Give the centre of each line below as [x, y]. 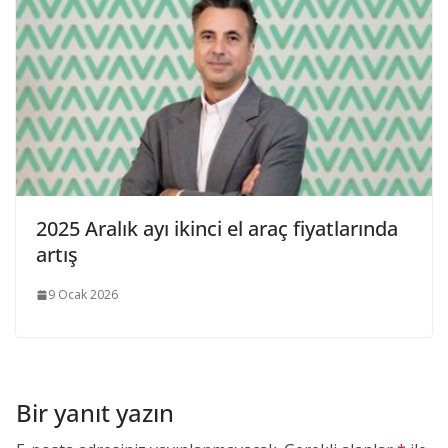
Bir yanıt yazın [95, 413]
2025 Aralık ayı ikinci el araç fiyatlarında [217, 229]
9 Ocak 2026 [83, 295]
